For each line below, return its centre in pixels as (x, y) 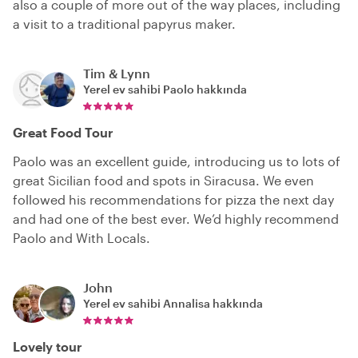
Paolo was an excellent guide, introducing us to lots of (177, 161)
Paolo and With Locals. (82, 238)
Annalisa (187, 304)
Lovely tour (48, 347)
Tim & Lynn (117, 74)
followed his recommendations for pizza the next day (173, 200)
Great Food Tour (63, 133)
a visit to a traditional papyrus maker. (124, 24)
